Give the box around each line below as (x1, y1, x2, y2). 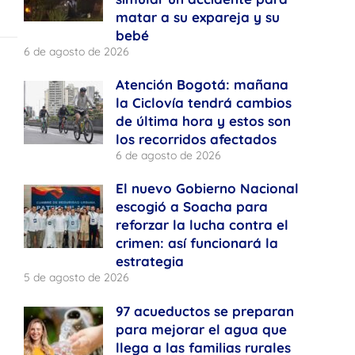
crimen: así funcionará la (116, 235, 279, 252)
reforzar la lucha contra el (116, 216, 289, 234)
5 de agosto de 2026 (24, 270, 130, 285)
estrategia (116, 253, 185, 270)
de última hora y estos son (116, 113, 292, 130)
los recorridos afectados (116, 131, 277, 148)
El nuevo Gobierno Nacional (116, 180, 300, 197)
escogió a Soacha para (116, 198, 269, 216)
